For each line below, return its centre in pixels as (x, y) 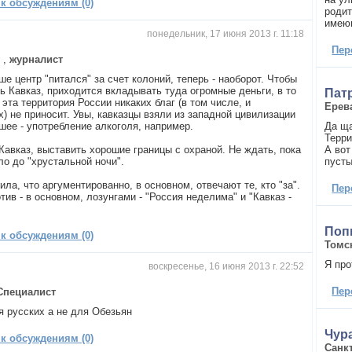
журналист (37, 59)
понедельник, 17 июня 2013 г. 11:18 (225, 33)
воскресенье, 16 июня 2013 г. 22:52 (226, 266)
